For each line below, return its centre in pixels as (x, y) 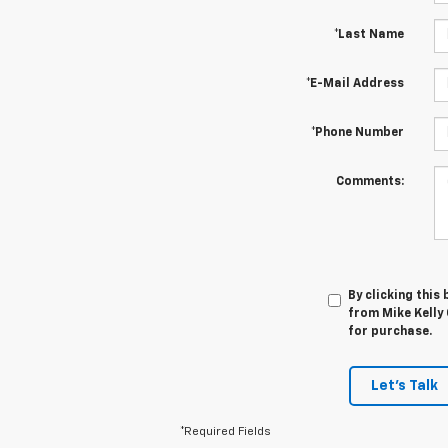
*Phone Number (357, 132)
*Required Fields (225, 431)
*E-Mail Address (354, 83)
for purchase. (389, 331)
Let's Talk (404, 385)
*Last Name (368, 34)
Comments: (369, 181)
